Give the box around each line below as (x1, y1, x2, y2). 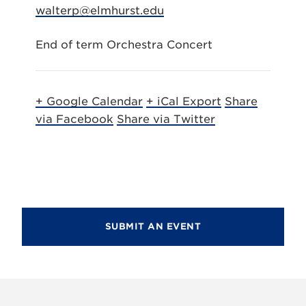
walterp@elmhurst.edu (36, 4, 164, 17)
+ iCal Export (146, 95, 221, 108)
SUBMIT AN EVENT (105, 221, 201, 232)
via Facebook (36, 113, 113, 126)
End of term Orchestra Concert (36, 38, 212, 51)
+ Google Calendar (36, 95, 143, 108)
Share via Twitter (117, 113, 215, 126)
